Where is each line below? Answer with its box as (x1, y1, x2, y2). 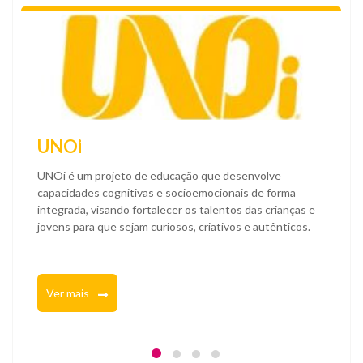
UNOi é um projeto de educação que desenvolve (37, 169, 281, 183)
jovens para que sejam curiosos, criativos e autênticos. (37, 220, 310, 234)
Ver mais (46, 286, 92, 301)
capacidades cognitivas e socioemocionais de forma (37, 186, 296, 200)
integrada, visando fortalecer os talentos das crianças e (37, 203, 315, 217)
